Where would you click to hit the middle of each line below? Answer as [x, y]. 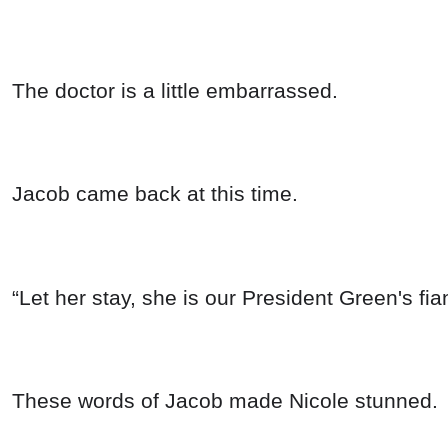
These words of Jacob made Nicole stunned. [225, 401]
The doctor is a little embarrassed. [175, 90]
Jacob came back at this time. [155, 194]
